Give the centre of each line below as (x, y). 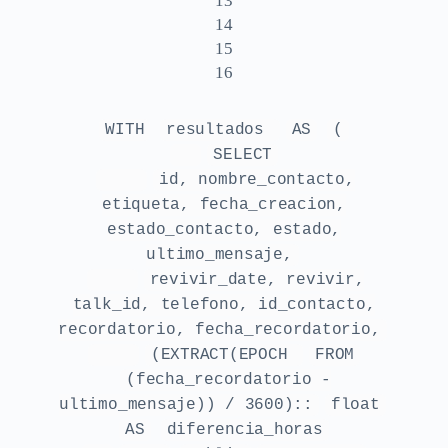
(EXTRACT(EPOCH (224, 354)
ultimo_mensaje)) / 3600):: (186, 404)
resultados (220, 129)
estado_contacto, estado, (224, 229)
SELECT (243, 154)
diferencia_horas (244, 429)
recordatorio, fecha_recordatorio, (219, 329)
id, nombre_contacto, (257, 179)
